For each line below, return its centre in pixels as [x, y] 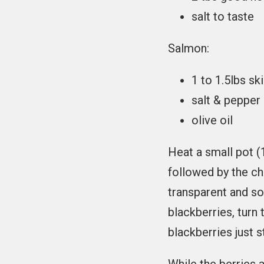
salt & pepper [226, 100]
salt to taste [223, 17]
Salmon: [189, 49]
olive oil [212, 121]
